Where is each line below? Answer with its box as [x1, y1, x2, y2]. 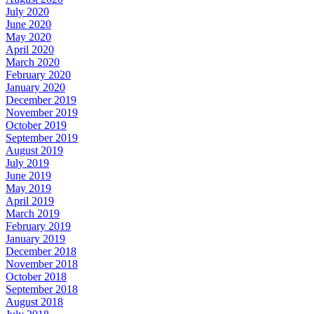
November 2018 [6, 258, 78, 270]
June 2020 [6, 18, 51, 30]
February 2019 [6, 220, 71, 232]
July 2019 [6, 157, 49, 169]
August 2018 [6, 296, 63, 308]
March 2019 [6, 207, 60, 219]
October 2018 [6, 271, 67, 282]
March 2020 [6, 56, 60, 68]
